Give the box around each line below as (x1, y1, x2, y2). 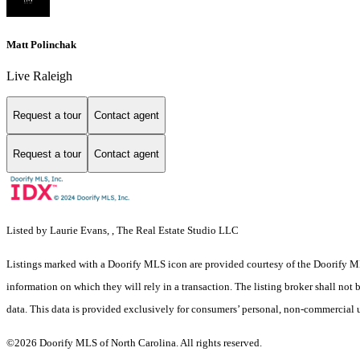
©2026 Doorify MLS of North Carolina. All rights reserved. (6, 337, 262, 350)
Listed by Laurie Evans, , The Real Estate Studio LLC (6, 224, 239, 237)
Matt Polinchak (6, 38, 76, 51)
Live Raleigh (6, 68, 72, 83)
